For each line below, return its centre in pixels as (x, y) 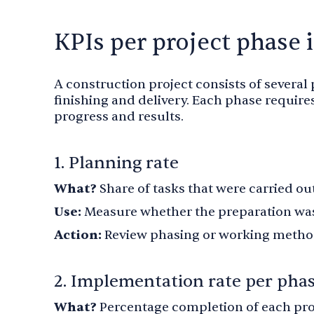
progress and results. (119, 117)
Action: (79, 235)
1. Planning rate (116, 163)
